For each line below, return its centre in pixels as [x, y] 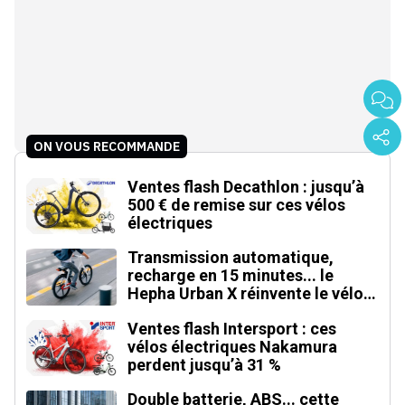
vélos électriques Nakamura [232, 346]
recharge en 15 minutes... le [231, 276]
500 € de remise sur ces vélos [236, 204]
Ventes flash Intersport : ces [232, 328]
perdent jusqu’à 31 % [204, 364]
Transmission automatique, [231, 258]
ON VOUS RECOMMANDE [107, 146]
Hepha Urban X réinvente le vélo [245, 294]
